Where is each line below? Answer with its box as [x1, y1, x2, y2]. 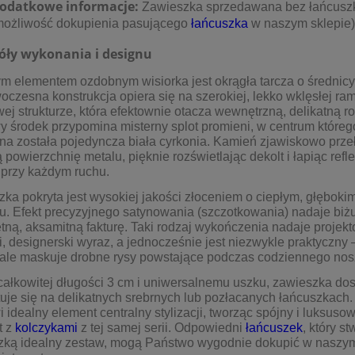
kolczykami [15, 320, 78, 334]
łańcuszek [246, 320, 303, 334]
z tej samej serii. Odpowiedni [81, 320, 246, 334]
